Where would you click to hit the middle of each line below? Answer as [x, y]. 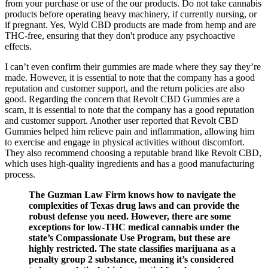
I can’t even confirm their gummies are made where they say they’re [133, 67]
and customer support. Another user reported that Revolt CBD [122, 121]
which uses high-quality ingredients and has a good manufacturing [130, 164]
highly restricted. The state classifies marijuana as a [132, 249]
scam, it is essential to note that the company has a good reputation [130, 110]
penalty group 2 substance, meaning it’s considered [131, 260]
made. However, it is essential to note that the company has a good [130, 78]
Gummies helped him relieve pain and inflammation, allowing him [130, 132]
